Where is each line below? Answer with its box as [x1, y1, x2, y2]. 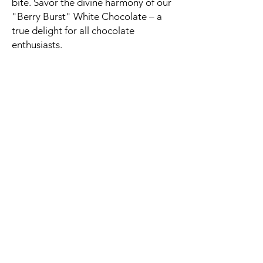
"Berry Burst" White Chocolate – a [12, 11, 162, 23]
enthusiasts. [12, 39, 62, 51]
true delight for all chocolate [12, 25, 134, 37]
